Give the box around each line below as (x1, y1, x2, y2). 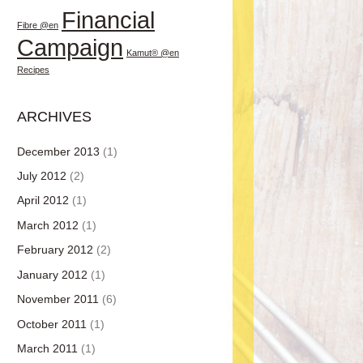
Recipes (17, 64, 49, 75)
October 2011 (17, 317, 87, 331)
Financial (62, 6, 155, 33)
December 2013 (17, 144, 100, 158)
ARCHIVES (17, 108, 92, 125)
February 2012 (17, 243, 93, 257)
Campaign (17, 33, 123, 61)
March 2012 (17, 218, 79, 232)
